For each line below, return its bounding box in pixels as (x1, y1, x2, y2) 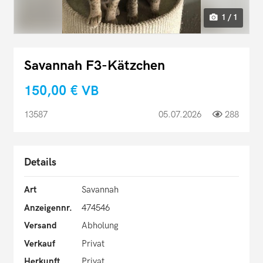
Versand (24, 220, 57, 231)
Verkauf (24, 238, 55, 249)
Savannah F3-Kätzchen (24, 58, 165, 74)
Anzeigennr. (24, 202, 72, 213)
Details (24, 156, 56, 168)
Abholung (81, 220, 119, 231)
